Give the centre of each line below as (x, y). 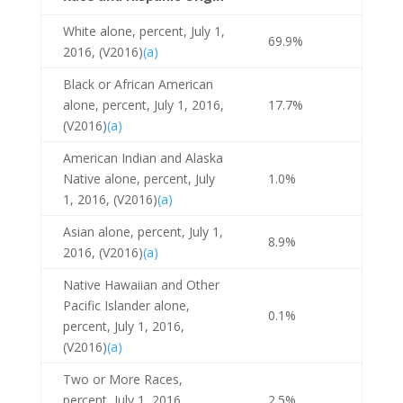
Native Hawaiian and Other (141, 284)
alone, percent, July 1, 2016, (143, 104)
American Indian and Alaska (143, 157)
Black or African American (138, 84)
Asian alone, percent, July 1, (143, 231)
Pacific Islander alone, (126, 305)
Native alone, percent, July (139, 178)
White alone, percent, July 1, (143, 31)
